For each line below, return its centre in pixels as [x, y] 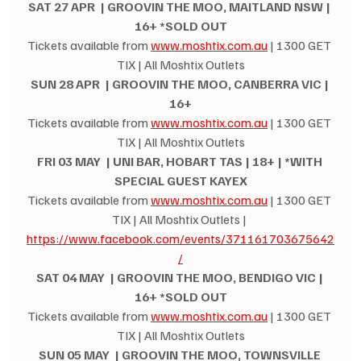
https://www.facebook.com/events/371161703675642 [180, 239]
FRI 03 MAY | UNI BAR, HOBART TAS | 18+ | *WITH [180, 162]
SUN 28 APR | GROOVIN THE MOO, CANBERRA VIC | [180, 84]
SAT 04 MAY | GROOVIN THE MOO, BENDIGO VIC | [180, 278]
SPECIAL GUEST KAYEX [180, 181]
